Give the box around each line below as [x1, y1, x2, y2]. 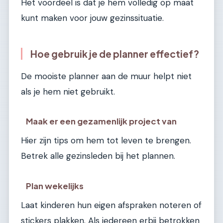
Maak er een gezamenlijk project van [26, 116, 177, 127]
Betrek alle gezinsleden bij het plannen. [21, 150, 175, 162]
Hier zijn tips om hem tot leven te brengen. [21, 135, 191, 146]
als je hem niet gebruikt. [21, 86, 115, 97]
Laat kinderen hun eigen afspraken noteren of [21, 200, 202, 211]
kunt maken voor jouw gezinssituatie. [21, 12, 164, 24]
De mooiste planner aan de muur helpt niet [21, 70, 192, 82]
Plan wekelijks [26, 181, 84, 192]
